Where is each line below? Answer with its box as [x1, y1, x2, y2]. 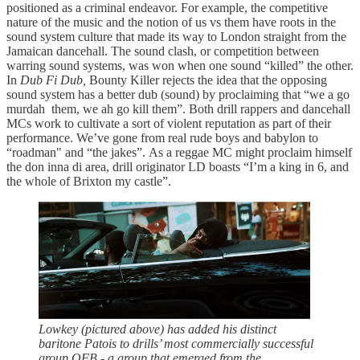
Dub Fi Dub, [20, 73, 89, 88]
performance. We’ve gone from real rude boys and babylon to [6, 131, 318, 145]
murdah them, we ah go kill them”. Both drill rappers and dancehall [6, 102, 350, 117]
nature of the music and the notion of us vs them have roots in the [6, 15, 336, 30]
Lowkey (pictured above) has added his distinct [39, 322, 276, 337]
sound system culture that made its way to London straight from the [6, 30, 346, 44]
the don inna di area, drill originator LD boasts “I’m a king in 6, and [6, 160, 349, 174]
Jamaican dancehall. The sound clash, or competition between [6, 44, 319, 59]
